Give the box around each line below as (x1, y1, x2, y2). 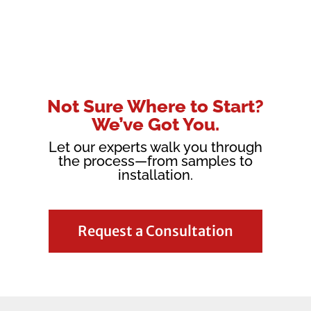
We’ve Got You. (92, 113, 219, 135)
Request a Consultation (78, 221, 233, 239)
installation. (118, 166, 193, 183)
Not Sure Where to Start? (47, 95, 264, 117)
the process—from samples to (58, 152, 253, 169)
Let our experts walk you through (49, 138, 262, 155)
